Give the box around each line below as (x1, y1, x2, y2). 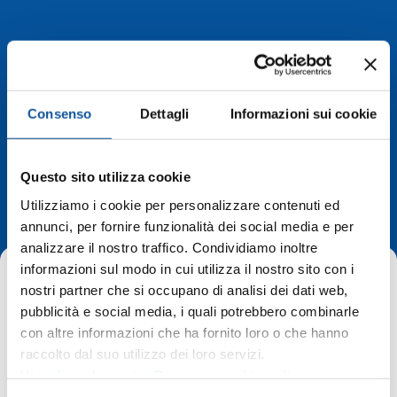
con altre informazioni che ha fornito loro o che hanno (20, 324, 348, 340)
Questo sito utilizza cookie (20, 168, 191, 184)
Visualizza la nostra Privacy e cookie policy (20, 367, 306, 383)
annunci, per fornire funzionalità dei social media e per (20, 218, 354, 234)
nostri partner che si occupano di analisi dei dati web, (20, 282, 348, 298)
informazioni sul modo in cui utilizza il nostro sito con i (20, 261, 354, 276)
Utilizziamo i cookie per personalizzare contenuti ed (20, 197, 339, 213)
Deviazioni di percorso (66, 354, 209, 372)
